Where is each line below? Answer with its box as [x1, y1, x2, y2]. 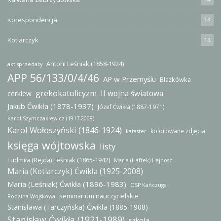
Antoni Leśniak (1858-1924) [46, 59, 124, 69]
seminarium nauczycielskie [59, 191, 139, 201]
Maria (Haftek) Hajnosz [114, 157, 172, 164]
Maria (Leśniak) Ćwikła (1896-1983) [7, 179, 126, 189]
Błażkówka [160, 75, 191, 84]
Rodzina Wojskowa [7, 193, 55, 200]
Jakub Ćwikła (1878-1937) [7, 101, 94, 111]
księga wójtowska [7, 138, 96, 153]
